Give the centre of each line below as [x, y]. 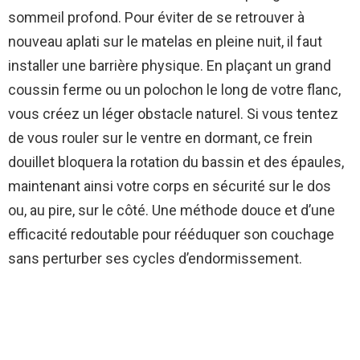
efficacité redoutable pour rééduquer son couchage [171, 234]
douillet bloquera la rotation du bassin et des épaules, [176, 162]
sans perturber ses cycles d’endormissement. [155, 258]
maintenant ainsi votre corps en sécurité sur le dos [170, 186]
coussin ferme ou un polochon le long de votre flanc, [174, 89]
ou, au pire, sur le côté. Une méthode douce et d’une [172, 210]
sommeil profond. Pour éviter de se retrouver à [156, 17]
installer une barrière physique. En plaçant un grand [170, 65]
